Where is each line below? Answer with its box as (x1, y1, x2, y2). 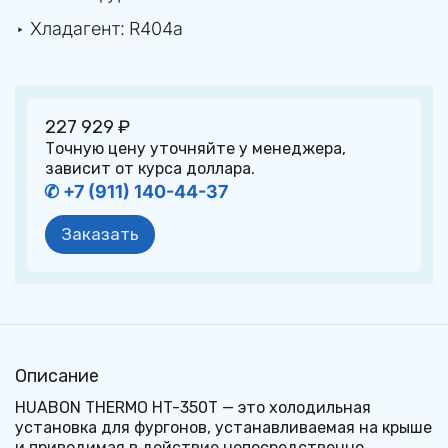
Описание (15, 364, 99, 387)
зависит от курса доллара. (45, 158, 255, 178)
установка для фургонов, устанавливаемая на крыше (15, 417, 432, 437)
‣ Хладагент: (14, 17, 130, 39)
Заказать (61, 223, 139, 244)
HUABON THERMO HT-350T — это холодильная (14, 397, 371, 417)
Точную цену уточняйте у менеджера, (44, 138, 346, 158)
